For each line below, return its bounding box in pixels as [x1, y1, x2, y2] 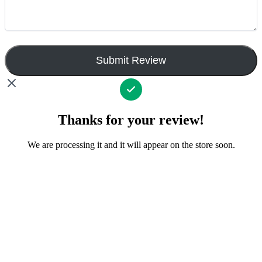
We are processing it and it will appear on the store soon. [27, 139, 235, 150]
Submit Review [96, 54, 166, 66]
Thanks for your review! [58, 112, 204, 127]
